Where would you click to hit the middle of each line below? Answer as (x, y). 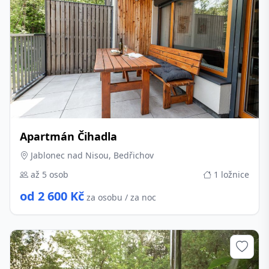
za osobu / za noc (121, 197)
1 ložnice (230, 174)
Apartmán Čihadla (68, 136)
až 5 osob (48, 174)
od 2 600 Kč (52, 196)
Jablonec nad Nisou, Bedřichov (91, 155)
